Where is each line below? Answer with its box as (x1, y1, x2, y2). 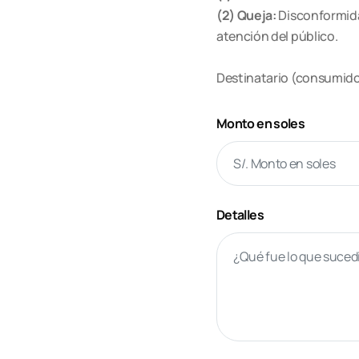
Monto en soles (216, 115, 305, 132)
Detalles (216, 206, 264, 224)
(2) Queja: (216, 6, 276, 24)
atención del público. (216, 27, 338, 45)
